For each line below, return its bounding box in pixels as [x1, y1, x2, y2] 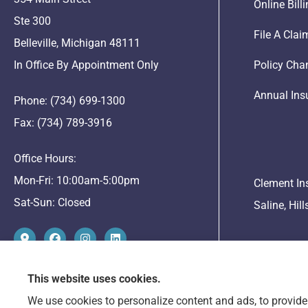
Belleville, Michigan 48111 [14, 36, 140, 49]
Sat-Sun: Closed [14, 195, 91, 209]
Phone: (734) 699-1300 [14, 93, 125, 107]
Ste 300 [14, 14, 51, 27]
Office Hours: [14, 151, 76, 165]
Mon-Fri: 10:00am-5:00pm [14, 173, 140, 187]
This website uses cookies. [27, 272, 161, 285]
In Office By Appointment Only [14, 58, 159, 71]
